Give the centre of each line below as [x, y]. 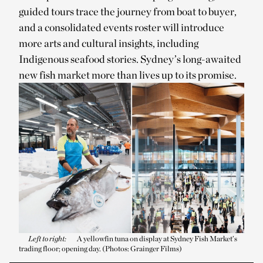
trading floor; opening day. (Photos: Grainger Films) [100, 248]
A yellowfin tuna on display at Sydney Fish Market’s [156, 238]
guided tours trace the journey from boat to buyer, [128, 11]
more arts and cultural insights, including [109, 43]
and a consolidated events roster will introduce [122, 27]
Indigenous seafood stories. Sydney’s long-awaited [130, 59]
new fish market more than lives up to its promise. [128, 75]
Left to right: [47, 238]
